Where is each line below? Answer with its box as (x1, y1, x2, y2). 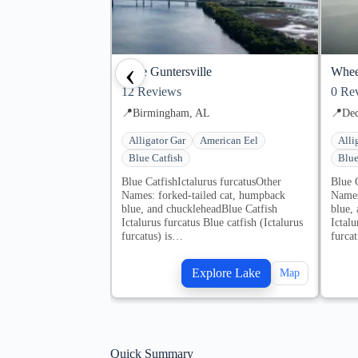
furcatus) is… (121, 229, 183, 242)
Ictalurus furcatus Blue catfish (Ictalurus (121, 215, 303, 229)
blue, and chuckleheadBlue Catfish (121, 201, 277, 215)
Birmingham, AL (133, 105, 210, 119)
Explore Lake (192, 265, 261, 280)
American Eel (200, 134, 258, 146)
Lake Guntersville (121, 64, 212, 78)
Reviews (134, 85, 181, 99)
